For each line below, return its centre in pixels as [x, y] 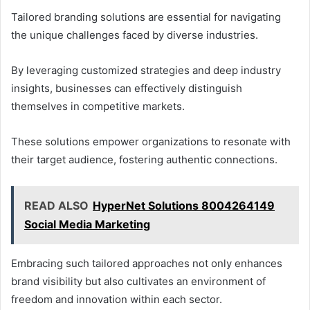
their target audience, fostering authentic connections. [144, 160]
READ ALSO [56, 206]
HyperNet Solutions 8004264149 [184, 206]
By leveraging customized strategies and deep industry [146, 71]
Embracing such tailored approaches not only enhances [147, 264]
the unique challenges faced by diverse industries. [135, 35]
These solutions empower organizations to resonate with [151, 142]
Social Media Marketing [87, 225]
